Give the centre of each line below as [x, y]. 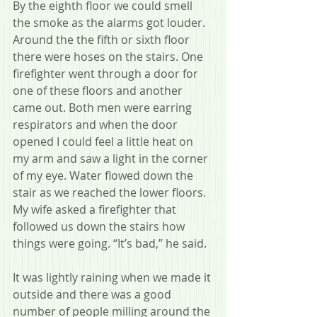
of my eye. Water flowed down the [104, 175]
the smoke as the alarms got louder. [110, 22]
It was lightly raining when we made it [113, 277]
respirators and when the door [97, 124]
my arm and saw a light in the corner [112, 158]
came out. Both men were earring [104, 107]
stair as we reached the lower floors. [111, 192]
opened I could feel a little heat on [104, 141]
